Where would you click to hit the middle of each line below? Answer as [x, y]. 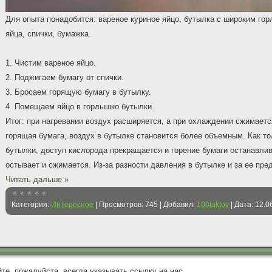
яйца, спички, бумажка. [48, 34]
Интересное [72, 205]
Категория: [30, 205]
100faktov [213, 205]
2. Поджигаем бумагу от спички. [65, 77]
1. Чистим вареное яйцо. [51, 63]
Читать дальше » [37, 179]
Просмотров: [121, 205]
